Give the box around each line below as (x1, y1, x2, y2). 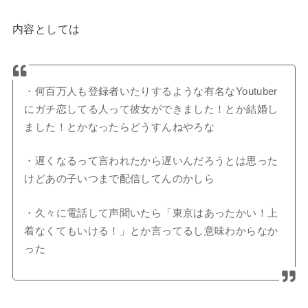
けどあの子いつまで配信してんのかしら (24, 173, 215, 185)
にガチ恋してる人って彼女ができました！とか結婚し (24, 103, 278, 115)
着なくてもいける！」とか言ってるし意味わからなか (24, 225, 278, 237)
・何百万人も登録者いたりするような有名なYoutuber (24, 85, 278, 97)
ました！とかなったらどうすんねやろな (24, 121, 215, 133)
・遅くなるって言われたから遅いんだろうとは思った (24, 155, 278, 167)
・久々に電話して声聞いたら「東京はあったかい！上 (24, 208, 278, 219)
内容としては (12, 22, 80, 35)
